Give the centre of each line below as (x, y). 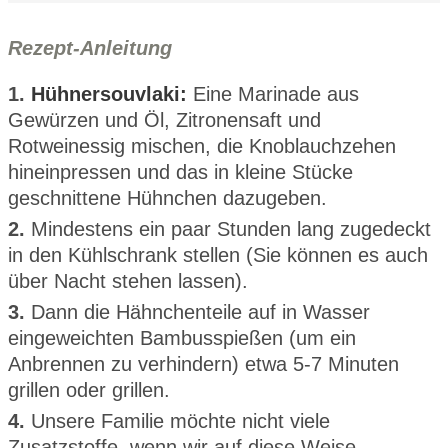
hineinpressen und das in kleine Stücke (180, 171)
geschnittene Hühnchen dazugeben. (167, 197)
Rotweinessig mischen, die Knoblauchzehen (202, 145)
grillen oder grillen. (89, 389)
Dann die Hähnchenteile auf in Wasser (200, 311)
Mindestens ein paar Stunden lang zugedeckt (231, 228)
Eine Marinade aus (273, 93)
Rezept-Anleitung (90, 47)
